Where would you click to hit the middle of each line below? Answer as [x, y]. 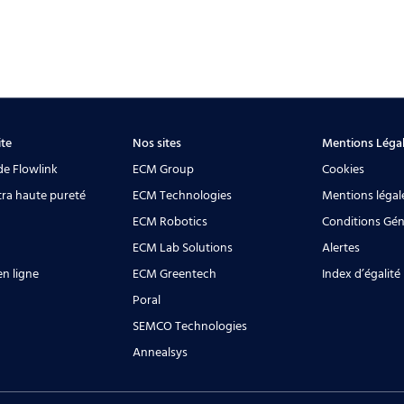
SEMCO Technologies [190, 326]
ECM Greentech [175, 274]
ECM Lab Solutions [183, 248]
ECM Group [164, 170]
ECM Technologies [183, 196]
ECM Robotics [170, 222]
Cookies [343, 170]
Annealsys [161, 353]
